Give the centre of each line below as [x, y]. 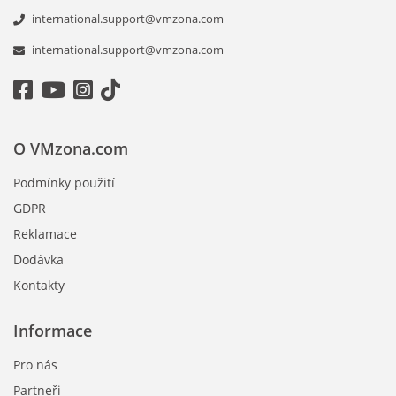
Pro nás [35, 365]
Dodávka [38, 260]
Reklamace [45, 234]
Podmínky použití [64, 183]
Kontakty [39, 286]
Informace [53, 331]
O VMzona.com [71, 149]
